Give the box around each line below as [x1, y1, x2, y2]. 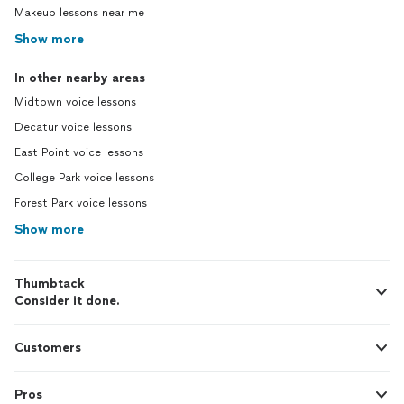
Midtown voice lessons [14, 96, 136, 108]
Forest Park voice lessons [14, 197, 147, 209]
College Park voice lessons [14, 171, 154, 184]
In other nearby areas [14, 70, 145, 86]
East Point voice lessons [14, 146, 143, 159]
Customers [14, 340, 81, 355]
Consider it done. [14, 293, 120, 308]
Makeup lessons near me [14, 6, 144, 19]
